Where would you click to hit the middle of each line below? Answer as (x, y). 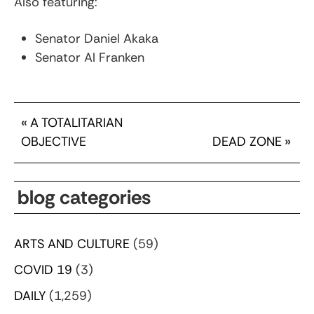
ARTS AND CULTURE (72, 244)
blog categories (84, 197)
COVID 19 (43, 269)
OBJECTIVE (54, 141)
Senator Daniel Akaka (97, 38)
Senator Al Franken (90, 57)
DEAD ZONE (247, 141)
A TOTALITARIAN (76, 122)
